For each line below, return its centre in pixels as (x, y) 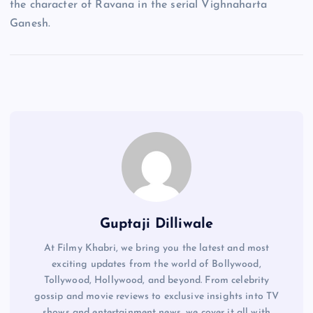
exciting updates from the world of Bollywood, (156, 265)
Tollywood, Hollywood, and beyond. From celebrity (156, 281)
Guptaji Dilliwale (156, 225)
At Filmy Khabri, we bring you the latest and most (156, 249)
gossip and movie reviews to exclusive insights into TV (156, 297)
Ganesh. (30, 24)
